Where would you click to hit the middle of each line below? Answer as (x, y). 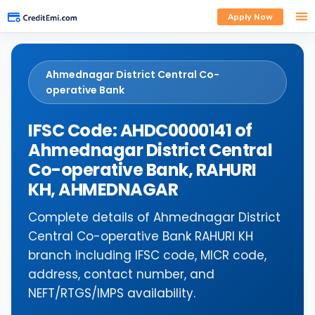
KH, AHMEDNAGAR (103, 189)
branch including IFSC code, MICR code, (147, 255)
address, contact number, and (121, 274)
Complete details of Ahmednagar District (154, 217)
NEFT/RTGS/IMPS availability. (112, 293)
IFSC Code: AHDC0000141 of (140, 130)
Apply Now (250, 17)
